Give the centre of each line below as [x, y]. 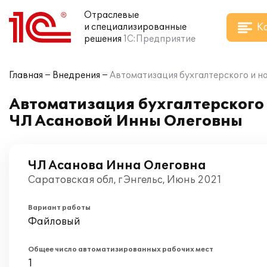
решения [103, 39]
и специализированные [135, 27]
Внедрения [76, 75]
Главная [26, 75]
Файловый [54, 222]
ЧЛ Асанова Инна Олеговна [117, 166]
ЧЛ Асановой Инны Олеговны [126, 121]
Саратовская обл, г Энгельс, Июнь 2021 [125, 180]
